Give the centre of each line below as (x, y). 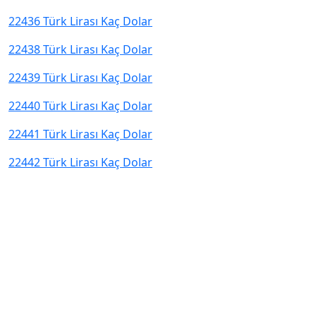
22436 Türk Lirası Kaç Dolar (80, 21)
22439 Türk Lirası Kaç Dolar (80, 78)
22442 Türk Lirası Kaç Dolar (80, 162)
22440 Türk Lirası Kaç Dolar (80, 106)
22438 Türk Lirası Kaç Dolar (80, 49)
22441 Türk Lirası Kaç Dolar (80, 134)
